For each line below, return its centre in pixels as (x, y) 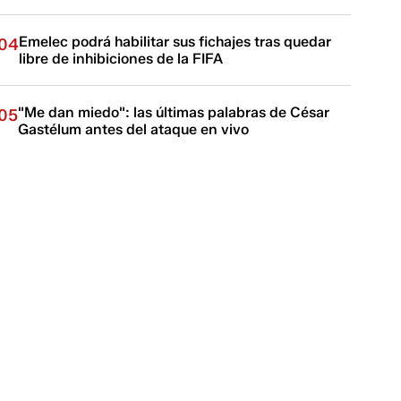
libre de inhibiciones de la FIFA (121, 59)
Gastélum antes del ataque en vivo (134, 129)
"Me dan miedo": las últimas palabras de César (174, 112)
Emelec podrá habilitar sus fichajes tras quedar (175, 42)
